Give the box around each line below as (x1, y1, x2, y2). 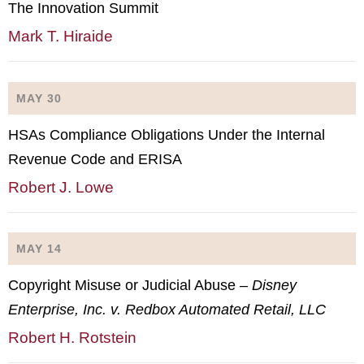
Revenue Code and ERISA (8, 150, 182, 167)
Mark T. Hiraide (8, 28, 113, 45)
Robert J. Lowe (8, 178, 114, 196)
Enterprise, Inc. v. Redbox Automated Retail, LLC (8, 301, 326, 318)
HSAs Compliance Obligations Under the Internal (8, 126, 325, 143)
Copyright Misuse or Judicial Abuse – (8, 277, 252, 293)
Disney (252, 277, 297, 293)
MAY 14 (16, 242, 62, 255)
